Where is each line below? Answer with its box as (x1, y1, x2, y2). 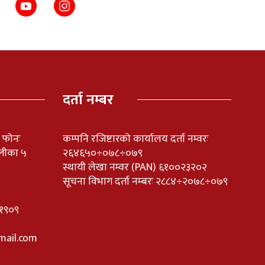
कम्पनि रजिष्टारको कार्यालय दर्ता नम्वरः (63, 130, 208, 148)
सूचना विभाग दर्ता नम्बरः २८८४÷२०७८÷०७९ (63, 172, 228, 190)
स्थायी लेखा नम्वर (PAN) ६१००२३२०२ (63, 158, 207, 176)
